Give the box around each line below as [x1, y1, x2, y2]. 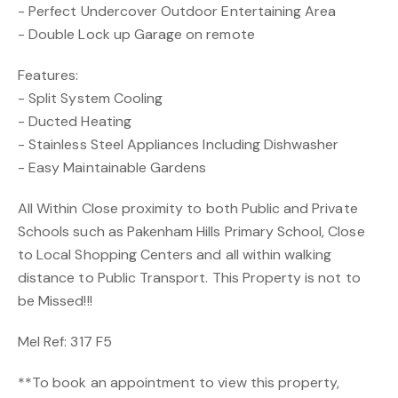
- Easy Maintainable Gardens [18, 158, 207, 178]
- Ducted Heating [18, 112, 131, 131]
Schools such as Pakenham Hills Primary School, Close [18, 222, 365, 242]
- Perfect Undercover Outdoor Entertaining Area [18, 2, 337, 21]
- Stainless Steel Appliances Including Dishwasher [18, 135, 339, 155]
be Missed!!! [18, 291, 92, 311]
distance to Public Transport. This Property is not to [18, 268, 361, 288]
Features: [18, 66, 79, 85]
